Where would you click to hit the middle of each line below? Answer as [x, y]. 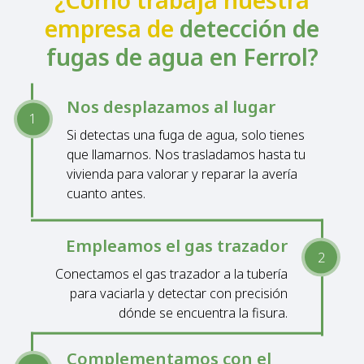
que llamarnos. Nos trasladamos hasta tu [186, 155]
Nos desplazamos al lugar [171, 107]
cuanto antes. [106, 194]
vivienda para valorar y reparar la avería [182, 174]
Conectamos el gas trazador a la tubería [172, 273]
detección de [249, 28]
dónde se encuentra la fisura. [204, 312]
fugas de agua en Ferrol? [182, 56]
